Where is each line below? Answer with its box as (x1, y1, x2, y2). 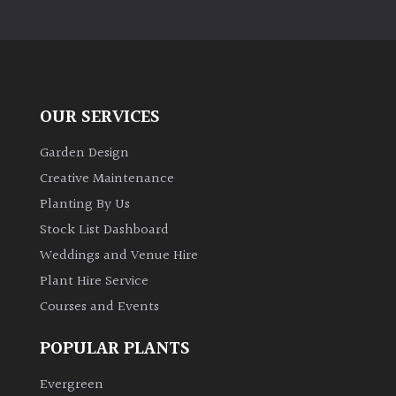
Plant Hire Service (40, 270, 148, 293)
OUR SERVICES (40, 103, 160, 133)
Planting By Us (40, 194, 130, 217)
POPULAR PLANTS (40, 333, 190, 363)
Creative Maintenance (40, 168, 174, 191)
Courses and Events (40, 296, 159, 319)
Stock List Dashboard (40, 219, 169, 242)
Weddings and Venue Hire (40, 245, 198, 268)
